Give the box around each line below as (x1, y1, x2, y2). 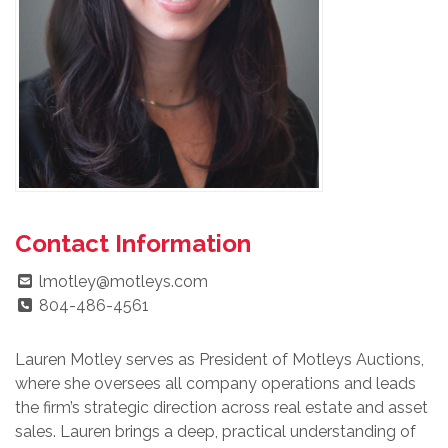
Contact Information (15, 229, 251, 258)
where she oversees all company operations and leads (15, 374, 416, 393)
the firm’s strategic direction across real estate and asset (15, 398, 428, 417)
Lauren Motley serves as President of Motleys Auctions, (15, 350, 424, 369)
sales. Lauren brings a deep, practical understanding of (15, 422, 416, 441)
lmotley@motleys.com (39, 272, 208, 291)
